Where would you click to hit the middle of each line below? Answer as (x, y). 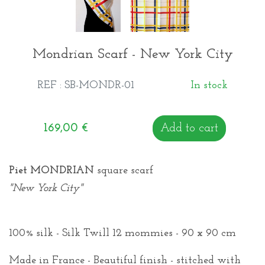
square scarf (124, 170)
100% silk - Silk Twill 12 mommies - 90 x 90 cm (122, 233)
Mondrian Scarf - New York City (132, 54)
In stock (209, 85)
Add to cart (190, 128)
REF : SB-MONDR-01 (85, 85)
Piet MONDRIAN (51, 170)
